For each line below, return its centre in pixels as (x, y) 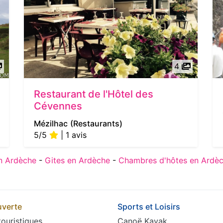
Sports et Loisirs (149, 207)
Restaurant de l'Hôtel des (94, 94)
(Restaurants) (96, 123)
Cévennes (58, 106)
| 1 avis (72, 135)
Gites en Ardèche (77, 160)
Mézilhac (51, 123)
